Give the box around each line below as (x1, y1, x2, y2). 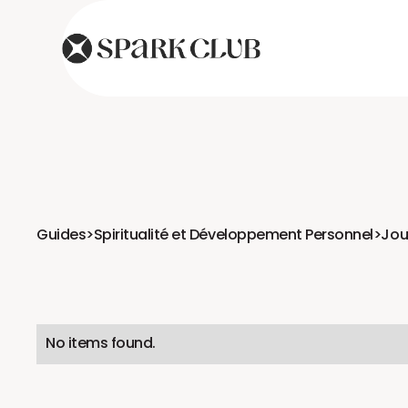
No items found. (46, 331, 156, 356)
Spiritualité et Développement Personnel (93, 224, 373, 248)
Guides (36, 224, 87, 248)
